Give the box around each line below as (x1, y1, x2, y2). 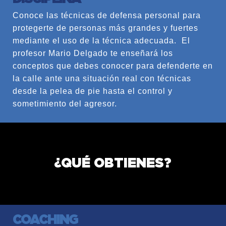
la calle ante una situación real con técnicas (13, 74, 191, 83)
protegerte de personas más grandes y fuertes (13, 23, 198, 32)
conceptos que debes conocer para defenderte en (13, 61, 213, 70)
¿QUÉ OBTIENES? (54, 156, 172, 170)
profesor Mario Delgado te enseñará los (13, 48, 173, 58)
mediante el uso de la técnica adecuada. (13, 36, 177, 45)
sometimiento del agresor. (13, 99, 117, 108)
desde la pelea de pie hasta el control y (13, 86, 173, 95)
